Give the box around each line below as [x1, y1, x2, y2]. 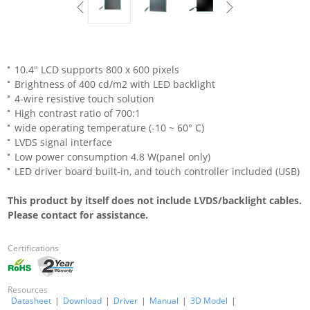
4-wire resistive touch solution [15, 92, 155, 105]
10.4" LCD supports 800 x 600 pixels [15, 63, 180, 76]
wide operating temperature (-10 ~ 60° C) [15, 121, 205, 134]
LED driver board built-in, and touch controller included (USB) [15, 165, 300, 178]
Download [63, 295, 102, 307]
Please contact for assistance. [8, 208, 149, 221]
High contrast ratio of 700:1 [15, 107, 141, 120]
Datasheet [11, 295, 52, 307]
